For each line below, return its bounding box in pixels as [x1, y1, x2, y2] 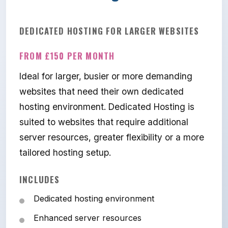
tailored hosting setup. [19, 147, 111, 158]
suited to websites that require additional [19, 117, 188, 128]
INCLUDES [19, 173, 60, 186]
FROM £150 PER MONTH [19, 49, 115, 63]
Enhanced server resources [34, 213, 141, 223]
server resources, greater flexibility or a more [19, 132, 204, 143]
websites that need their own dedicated [19, 86, 184, 97]
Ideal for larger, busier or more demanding [19, 71, 192, 82]
